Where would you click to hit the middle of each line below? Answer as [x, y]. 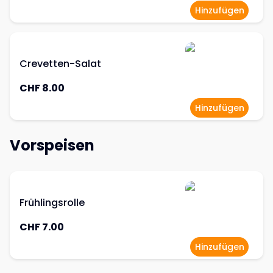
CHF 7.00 [42, 227]
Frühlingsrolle [52, 203]
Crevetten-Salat [60, 64]
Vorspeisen [52, 145]
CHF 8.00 [42, 88]
